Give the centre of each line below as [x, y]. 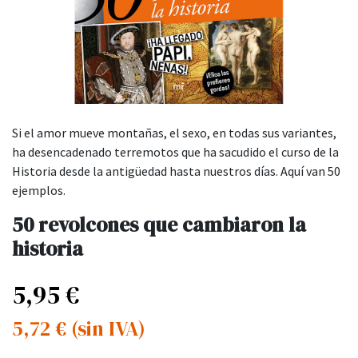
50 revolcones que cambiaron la [159, 225]
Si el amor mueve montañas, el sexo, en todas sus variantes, [174, 133]
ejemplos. [39, 191]
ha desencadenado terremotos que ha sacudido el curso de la [175, 152]
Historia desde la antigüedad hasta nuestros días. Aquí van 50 [176, 171]
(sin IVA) [108, 329]
